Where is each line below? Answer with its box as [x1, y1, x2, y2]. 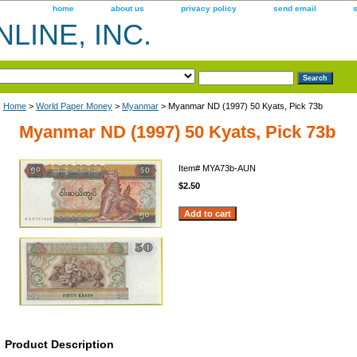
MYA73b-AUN [202, 163, 256, 173]
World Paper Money [36, 100, 112, 111]
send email [273, 4, 316, 13]
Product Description [5, 337, 114, 351]
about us [111, 4, 144, 13]
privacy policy [181, 4, 237, 13]
